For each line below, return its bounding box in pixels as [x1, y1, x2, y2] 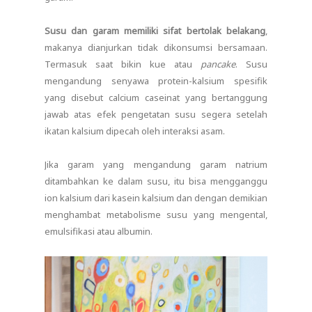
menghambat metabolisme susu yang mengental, [45, 208, 267, 221]
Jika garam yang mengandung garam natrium [45, 158, 267, 171]
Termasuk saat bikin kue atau [45, 58, 201, 71]
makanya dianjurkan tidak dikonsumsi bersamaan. [45, 41, 267, 54]
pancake [201, 58, 235, 71]
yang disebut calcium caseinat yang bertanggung [45, 91, 267, 104]
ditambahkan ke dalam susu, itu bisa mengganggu [45, 175, 267, 188]
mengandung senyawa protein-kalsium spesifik [45, 75, 267, 88]
